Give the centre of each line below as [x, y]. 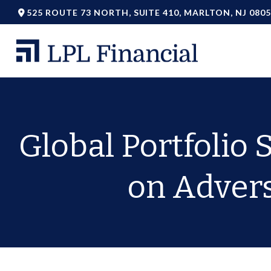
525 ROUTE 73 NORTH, [80, 12]
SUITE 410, [158, 12]
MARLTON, [208, 12]
